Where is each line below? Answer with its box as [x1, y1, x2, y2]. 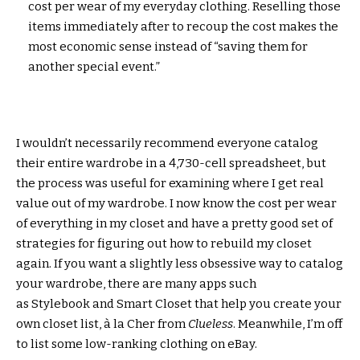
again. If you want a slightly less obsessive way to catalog [16, 256, 343, 271]
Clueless [188, 316, 233, 331]
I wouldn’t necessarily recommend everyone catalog [16, 135, 318, 150]
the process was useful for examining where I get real [16, 175, 324, 190]
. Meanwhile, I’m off [233, 316, 342, 331]
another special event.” [28, 59, 160, 74]
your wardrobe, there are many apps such [16, 276, 256, 291]
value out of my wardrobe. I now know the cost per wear [16, 195, 337, 211]
